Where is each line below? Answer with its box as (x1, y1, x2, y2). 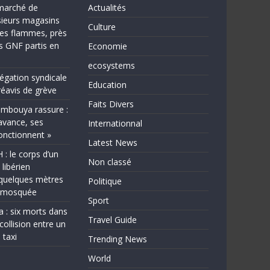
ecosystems (88, 60, 135, 72)
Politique (88, 175, 122, 187)
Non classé (88, 156, 131, 168)
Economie (88, 40, 127, 52)
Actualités (88, 2, 126, 14)
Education (88, 79, 127, 91)
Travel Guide (88, 214, 137, 226)
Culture (88, 21, 116, 33)
